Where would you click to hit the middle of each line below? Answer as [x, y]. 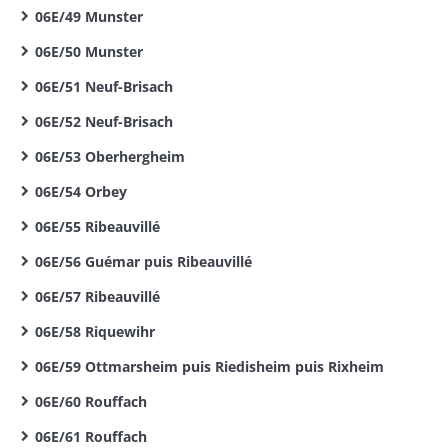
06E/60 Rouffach [91, 401]
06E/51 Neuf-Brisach [104, 86]
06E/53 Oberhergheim [110, 156]
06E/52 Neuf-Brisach [104, 121]
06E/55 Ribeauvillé [97, 226]
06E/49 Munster [89, 16]
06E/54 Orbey [81, 191]
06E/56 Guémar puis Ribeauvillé [143, 261]
